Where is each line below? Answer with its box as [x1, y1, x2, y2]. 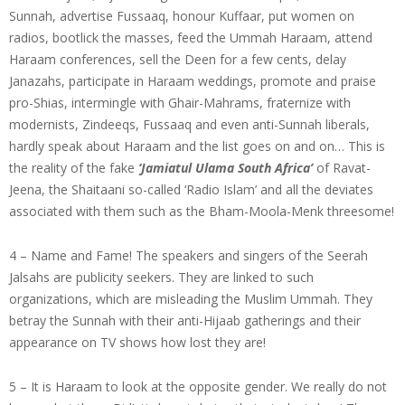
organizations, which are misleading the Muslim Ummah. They [9, 289, 372, 307]
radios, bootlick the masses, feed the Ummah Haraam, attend [9, 28, 372, 46]
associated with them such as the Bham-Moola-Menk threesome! [9, 202, 394, 220]
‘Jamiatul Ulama [138, 158, 238, 176]
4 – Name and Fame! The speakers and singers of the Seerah [9, 246, 368, 264]
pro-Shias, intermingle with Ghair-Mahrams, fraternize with [9, 93, 351, 111]
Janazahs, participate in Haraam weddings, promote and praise [9, 71, 376, 89]
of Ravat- [313, 158, 371, 176]
